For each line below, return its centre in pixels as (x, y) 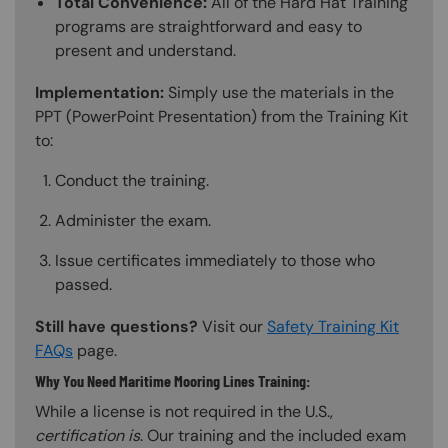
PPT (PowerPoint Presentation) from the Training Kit (221, 116)
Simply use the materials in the (279, 92)
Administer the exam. (133, 220)
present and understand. (145, 50)
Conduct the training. (132, 180)
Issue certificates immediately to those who (215, 260)
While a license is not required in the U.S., (184, 411)
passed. (83, 284)
